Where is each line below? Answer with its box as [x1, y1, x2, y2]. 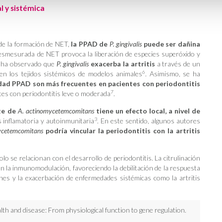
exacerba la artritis [89, 59, 157, 68]
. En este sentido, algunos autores [97, 116, 201, 125]
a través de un [157, 59, 201, 68]
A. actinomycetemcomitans [17, 107, 94, 115]
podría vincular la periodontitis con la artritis [43, 126, 201, 135]
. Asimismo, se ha [145, 69, 201, 78]
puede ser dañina [142, 40, 201, 48]
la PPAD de [71, 40, 110, 48]
